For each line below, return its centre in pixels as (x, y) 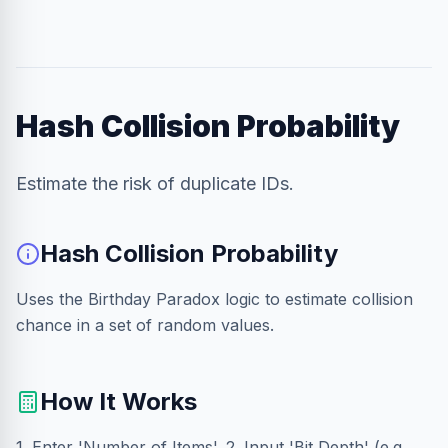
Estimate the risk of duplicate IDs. (155, 183)
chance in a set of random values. (145, 325)
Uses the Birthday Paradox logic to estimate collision (214, 299)
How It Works (118, 401)
